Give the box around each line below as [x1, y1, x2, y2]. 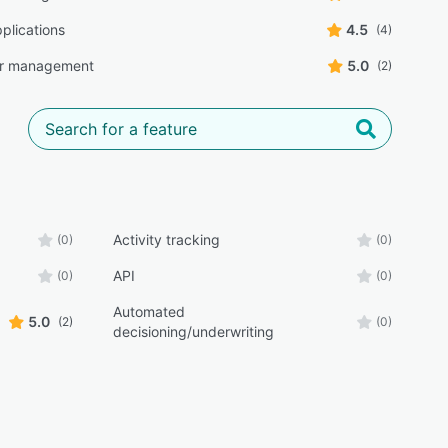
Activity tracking [112, 231, 220, 248]
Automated [112, 303, 185, 320]
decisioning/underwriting [112, 323, 274, 340]
